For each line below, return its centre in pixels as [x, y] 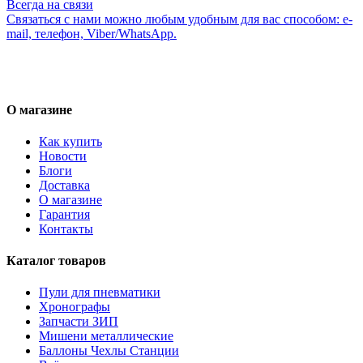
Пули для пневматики [100, 293]
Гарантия [64, 214]
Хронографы [75, 307]
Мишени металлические [106, 336]
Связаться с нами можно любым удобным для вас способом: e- [179, 19]
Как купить [70, 141]
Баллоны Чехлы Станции [109, 351]
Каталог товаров [56, 261]
